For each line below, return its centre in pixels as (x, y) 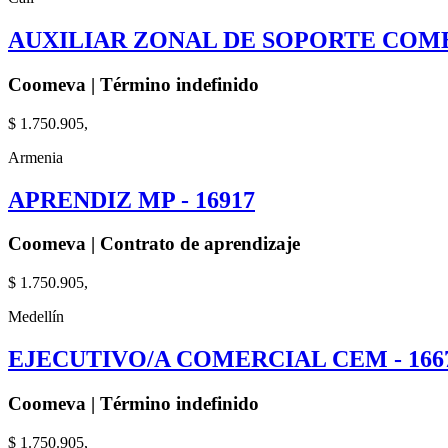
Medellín (36, 317)
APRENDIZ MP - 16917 (131, 199)
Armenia (35, 157)
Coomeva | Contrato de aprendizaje (154, 244)
